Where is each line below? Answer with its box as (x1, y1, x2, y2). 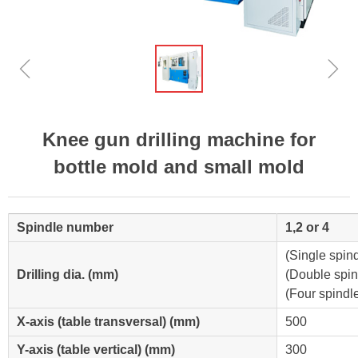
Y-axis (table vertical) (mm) (17, 343, 175, 356)
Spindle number (17, 221, 113, 234)
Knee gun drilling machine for (42, 129, 316, 150)
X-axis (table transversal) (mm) (17, 315, 200, 328)
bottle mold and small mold (54, 156, 304, 177)
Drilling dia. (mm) (17, 268, 118, 281)
